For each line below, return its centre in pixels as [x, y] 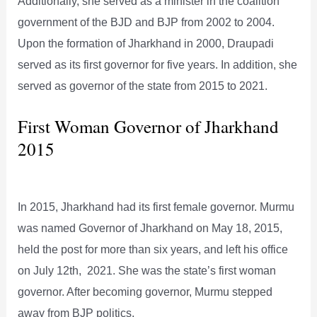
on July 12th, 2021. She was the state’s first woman [147, 270]
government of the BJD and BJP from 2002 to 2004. [146, 22]
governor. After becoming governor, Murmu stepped [145, 291]
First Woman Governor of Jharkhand [149, 126]
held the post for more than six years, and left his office [153, 249]
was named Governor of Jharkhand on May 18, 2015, [150, 227]
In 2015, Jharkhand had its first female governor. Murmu [156, 206]
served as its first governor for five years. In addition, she [158, 65]
